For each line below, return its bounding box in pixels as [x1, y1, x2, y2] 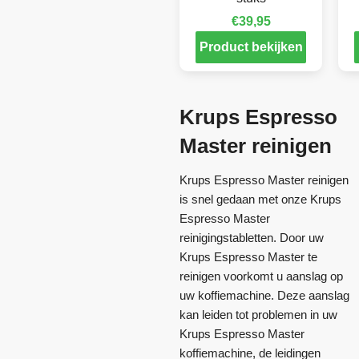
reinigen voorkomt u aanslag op [179, 268, 343, 283]
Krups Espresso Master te [179, 249, 317, 264]
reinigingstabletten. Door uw [179, 230, 324, 244]
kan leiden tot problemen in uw [179, 307, 337, 321]
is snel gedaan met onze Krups [179, 192, 341, 206]
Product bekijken [199, 39, 303, 54]
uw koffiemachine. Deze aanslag [179, 288, 349, 302]
